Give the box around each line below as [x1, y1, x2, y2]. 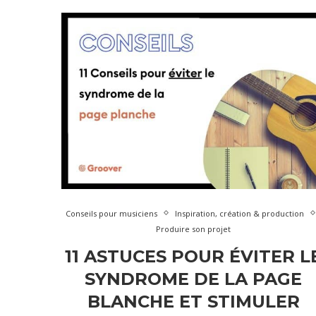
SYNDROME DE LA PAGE [85, 268, 303, 289]
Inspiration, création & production [174, 207, 304, 219]
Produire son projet [156, 223, 231, 234]
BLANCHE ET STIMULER [87, 291, 300, 312]
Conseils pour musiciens [65, 207, 157, 219]
